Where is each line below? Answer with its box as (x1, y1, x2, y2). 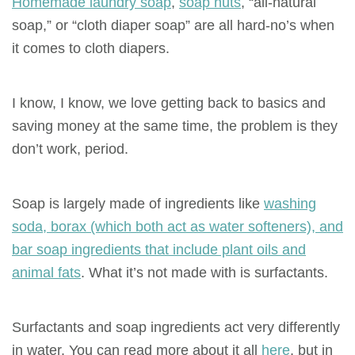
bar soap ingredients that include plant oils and (12, 240, 306, 258)
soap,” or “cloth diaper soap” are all (12, 16, 237, 33)
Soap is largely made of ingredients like (12, 194, 264, 212)
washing (264, 194, 316, 212)
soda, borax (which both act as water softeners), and (12, 217, 343, 235)
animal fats (12, 263, 81, 281)
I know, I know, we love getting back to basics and (12, 94, 326, 111)
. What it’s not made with (81, 263, 240, 281)
